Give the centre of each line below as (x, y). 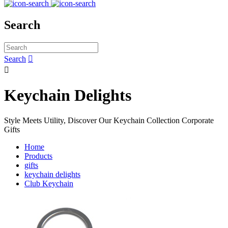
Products (38, 156)
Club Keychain (49, 183)
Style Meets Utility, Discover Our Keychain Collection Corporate (109, 120)
